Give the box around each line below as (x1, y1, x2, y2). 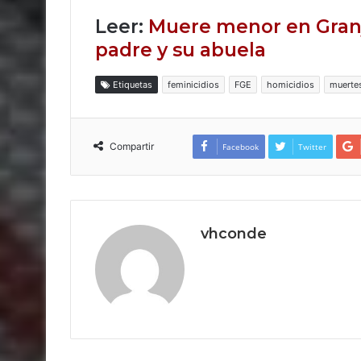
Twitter (297, 140, 326, 152)
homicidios (267, 78, 314, 90)
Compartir (110, 139, 154, 152)
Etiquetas (110, 78, 152, 90)
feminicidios (168, 78, 219, 90)
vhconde (201, 224, 267, 243)
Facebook (222, 140, 259, 152)
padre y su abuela (95, 39, 266, 61)
